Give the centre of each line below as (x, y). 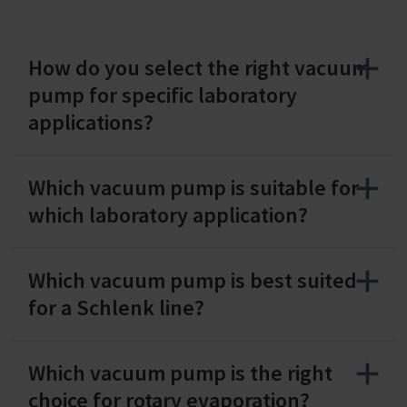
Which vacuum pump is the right (180, 372)
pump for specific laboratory (163, 94)
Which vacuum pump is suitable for (194, 187)
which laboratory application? (170, 214)
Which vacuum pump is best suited (193, 280)
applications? (91, 122)
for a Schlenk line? (116, 307)
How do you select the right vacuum (199, 67)
